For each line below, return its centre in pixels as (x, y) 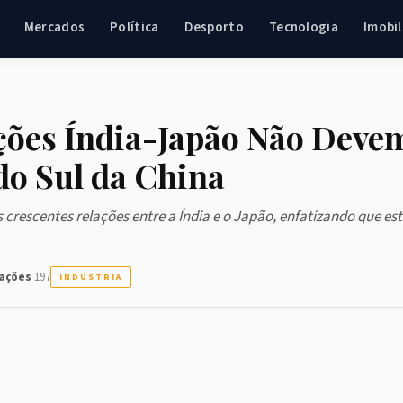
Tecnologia (303, 27)
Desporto (214, 27)
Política (134, 27)
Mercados (54, 27)
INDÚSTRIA (91, 277)
